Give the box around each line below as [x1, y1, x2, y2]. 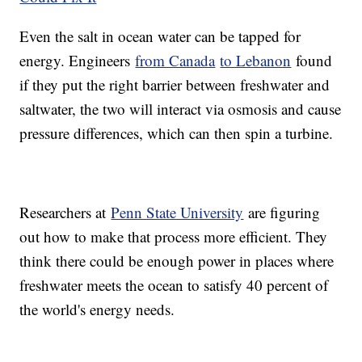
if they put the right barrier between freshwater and [19, 74, 330, 95]
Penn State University [111, 202, 244, 223]
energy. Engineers [19, 50, 136, 71]
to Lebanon [220, 50, 292, 71]
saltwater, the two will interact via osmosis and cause [19, 99, 342, 120]
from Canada [135, 50, 216, 71]
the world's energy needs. [19, 299, 175, 320]
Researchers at [19, 202, 112, 223]
